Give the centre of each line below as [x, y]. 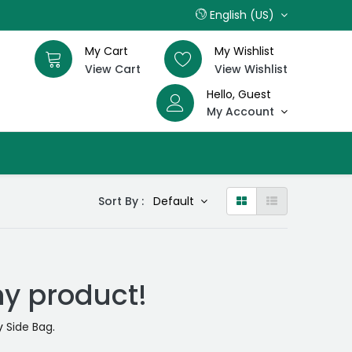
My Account [240, 112]
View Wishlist [251, 69]
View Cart [112, 69]
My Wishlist [244, 51]
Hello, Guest [238, 94]
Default [175, 201]
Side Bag [30, 327]
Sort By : [121, 201]
